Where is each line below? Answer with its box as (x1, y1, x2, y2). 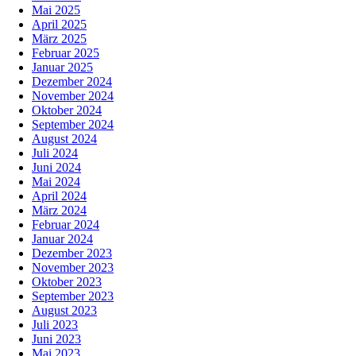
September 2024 (32, 118, 114, 132)
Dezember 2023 (32, 246, 112, 261)
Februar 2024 (32, 218, 99, 232)
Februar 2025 (32, 46, 99, 60)
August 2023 (32, 304, 97, 318)
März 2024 (32, 203, 87, 218)
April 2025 (32, 17, 87, 32)
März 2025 (32, 32, 87, 46)
